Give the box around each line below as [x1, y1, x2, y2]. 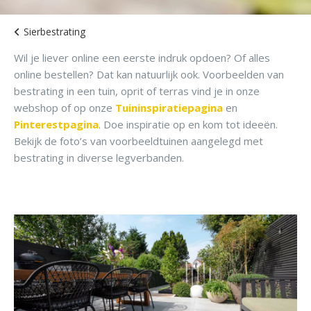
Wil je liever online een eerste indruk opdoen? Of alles [14, 50, 270, 65]
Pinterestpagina [14, 117, 99, 131]
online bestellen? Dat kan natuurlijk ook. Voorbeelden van [14, 67, 284, 81]
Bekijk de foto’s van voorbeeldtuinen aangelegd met [14, 133, 263, 148]
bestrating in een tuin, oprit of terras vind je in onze [14, 83, 260, 98]
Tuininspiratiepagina [115, 100, 226, 115]
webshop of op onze [14, 100, 115, 115]
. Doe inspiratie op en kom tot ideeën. [99, 117, 278, 131]
